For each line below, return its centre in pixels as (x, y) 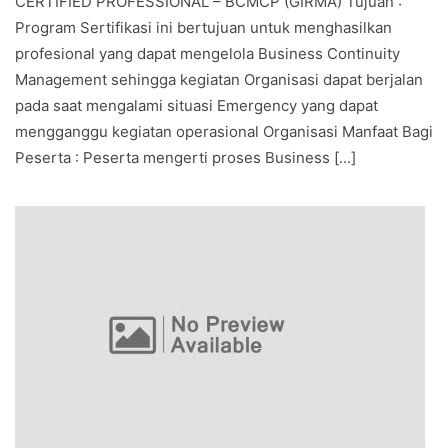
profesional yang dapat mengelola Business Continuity (207, 53)
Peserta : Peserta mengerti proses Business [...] (185, 157)
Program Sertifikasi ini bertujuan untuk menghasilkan (203, 27)
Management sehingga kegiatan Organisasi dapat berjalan (219, 79)
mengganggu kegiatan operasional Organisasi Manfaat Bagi (224, 131)
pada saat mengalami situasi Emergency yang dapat (196, 105)
